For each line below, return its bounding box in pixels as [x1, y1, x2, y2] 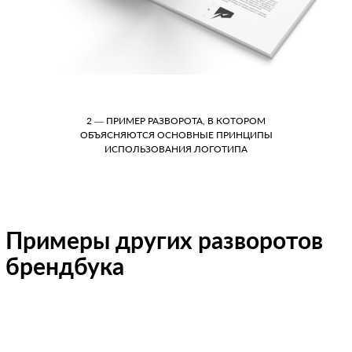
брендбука [5, 251, 125, 280]
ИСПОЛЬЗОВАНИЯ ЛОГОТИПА [104, 142, 247, 155]
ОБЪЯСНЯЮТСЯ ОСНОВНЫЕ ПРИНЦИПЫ [79, 128, 273, 141]
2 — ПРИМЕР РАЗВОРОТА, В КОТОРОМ [86, 114, 266, 126]
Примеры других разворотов [5, 225, 324, 254]
